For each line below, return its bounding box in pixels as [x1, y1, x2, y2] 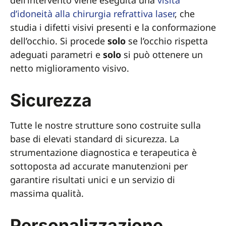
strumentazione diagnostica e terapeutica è [10, 146, 197, 158]
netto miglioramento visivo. [10, 62, 129, 74]
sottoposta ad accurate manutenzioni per [10, 160, 188, 172]
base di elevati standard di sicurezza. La [10, 133, 179, 145]
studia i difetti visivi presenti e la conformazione [10, 21, 216, 33]
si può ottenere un [121, 48, 203, 61]
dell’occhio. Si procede [10, 35, 107, 47]
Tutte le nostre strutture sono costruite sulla [10, 119, 201, 131]
